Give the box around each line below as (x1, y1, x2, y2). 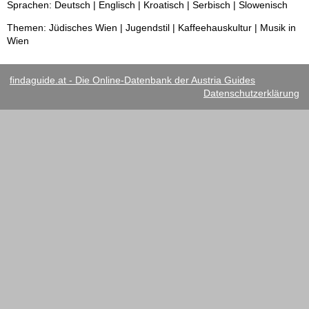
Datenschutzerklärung (203, 88, 299, 99)
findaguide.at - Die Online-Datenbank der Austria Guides (10, 74, 255, 86)
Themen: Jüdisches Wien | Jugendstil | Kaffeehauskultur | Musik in (7, 22, 296, 34)
